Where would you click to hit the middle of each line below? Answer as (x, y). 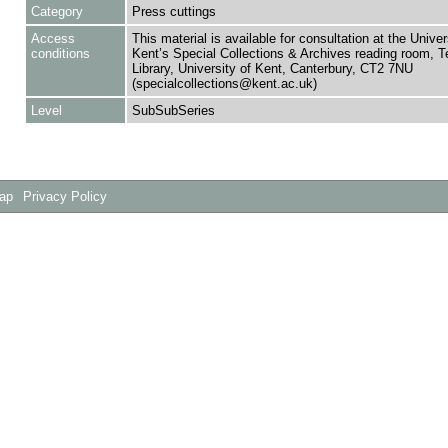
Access (52, 38)
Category (56, 11)
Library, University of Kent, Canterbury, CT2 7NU (272, 68)
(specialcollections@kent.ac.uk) (224, 83)
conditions (60, 53)
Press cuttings (173, 11)
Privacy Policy (65, 197)
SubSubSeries (173, 110)
